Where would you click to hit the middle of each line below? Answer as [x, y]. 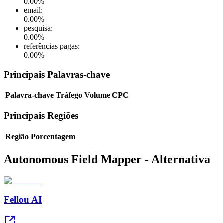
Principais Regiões [41, 116]
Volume [97, 95]
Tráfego [69, 95]
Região [17, 136]
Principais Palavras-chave [57, 74]
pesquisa [37, 28]
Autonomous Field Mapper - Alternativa [107, 159]
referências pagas [51, 46]
